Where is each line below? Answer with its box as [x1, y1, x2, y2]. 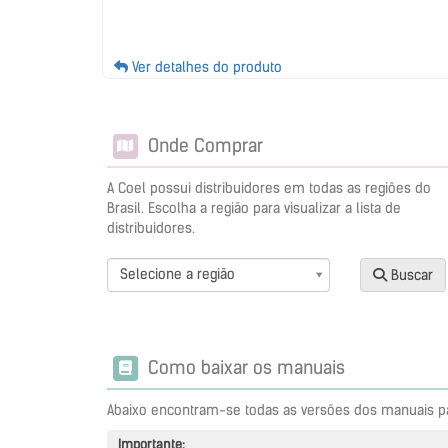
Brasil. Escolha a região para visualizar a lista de [107, 198, 401, 217]
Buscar [387, 265, 434, 284]
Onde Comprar [143, 133, 263, 157]
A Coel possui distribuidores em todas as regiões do [107, 178, 431, 197]
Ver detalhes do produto [128, 58, 282, 76]
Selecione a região [120, 264, 235, 283]
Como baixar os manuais [143, 355, 345, 379]
